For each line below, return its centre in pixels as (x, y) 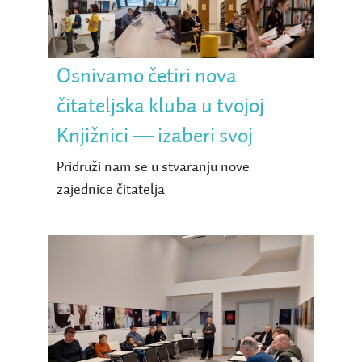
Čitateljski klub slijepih (181, 335)
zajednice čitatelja (110, 190)
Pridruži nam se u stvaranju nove (153, 168)
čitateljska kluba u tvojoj (160, 107)
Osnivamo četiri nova (146, 77)
